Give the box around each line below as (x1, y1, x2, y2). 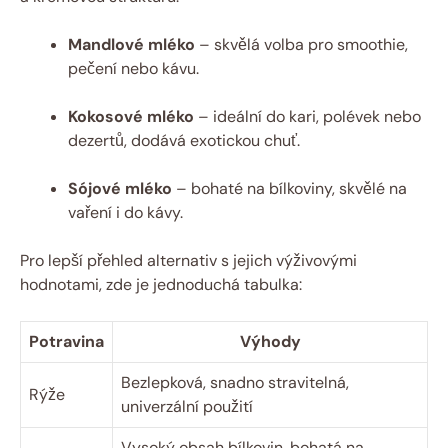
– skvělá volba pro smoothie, (195, 33, 408, 55)
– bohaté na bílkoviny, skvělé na (172, 177, 407, 199)
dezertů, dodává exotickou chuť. (68, 129, 300, 151)
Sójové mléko (68, 177, 172, 199)
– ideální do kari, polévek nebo (194, 105, 421, 127)
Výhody (239, 330, 301, 352)
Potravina (29, 330, 104, 352)
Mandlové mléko (68, 33, 195, 55)
